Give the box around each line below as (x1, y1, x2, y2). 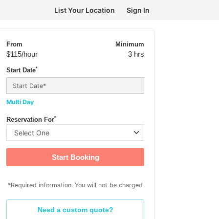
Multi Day (6, 98, 34, 106)
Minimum (115, 41, 144, 48)
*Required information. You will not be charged (8, 181, 143, 189)
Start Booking (51, 153, 99, 161)
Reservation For (6, 116, 54, 123)
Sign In (127, 6, 150, 14)
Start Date (6, 67, 36, 74)
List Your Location (54, 6, 115, 14)
